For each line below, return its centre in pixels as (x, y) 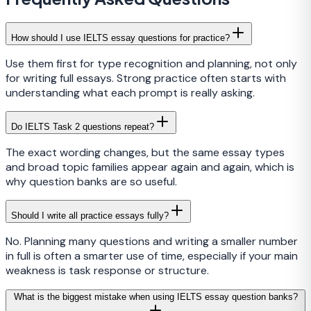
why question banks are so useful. (91, 181)
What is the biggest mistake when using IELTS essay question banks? (155, 296)
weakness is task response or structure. (107, 270)
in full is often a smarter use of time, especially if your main (152, 255)
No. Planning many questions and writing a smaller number (152, 241)
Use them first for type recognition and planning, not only (151, 63)
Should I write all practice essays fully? (90, 215)
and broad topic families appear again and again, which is (150, 167)
